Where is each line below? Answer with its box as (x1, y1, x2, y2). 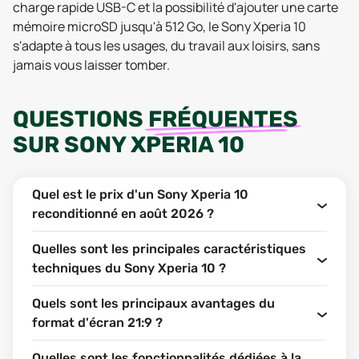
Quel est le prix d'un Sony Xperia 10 (32, 187, 248, 202)
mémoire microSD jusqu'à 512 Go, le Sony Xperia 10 (13, 18, 306, 35)
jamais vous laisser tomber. (13, 56, 170, 74)
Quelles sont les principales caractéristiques (32, 241, 306, 256)
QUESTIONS (13, 106, 148, 132)
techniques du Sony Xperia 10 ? (32, 260, 226, 276)
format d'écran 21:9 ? (32, 315, 163, 330)
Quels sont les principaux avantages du (32, 296, 275, 311)
